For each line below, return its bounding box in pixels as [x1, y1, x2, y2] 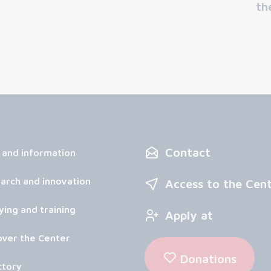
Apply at [165, 207, 213, 222]
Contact [165, 145, 211, 159]
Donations [180, 251, 237, 266]
